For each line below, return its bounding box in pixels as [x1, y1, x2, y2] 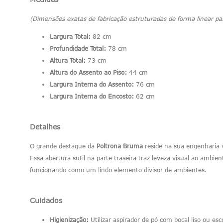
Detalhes [30, 122, 60, 131]
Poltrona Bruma [97, 142, 143, 150]
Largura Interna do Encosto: [50, 92, 134, 100]
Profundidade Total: [50, 44, 106, 52]
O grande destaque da [30, 142, 97, 150]
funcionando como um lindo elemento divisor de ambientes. [30, 166, 207, 174]
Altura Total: [50, 56, 86, 64]
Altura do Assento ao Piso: [50, 68, 127, 76]
